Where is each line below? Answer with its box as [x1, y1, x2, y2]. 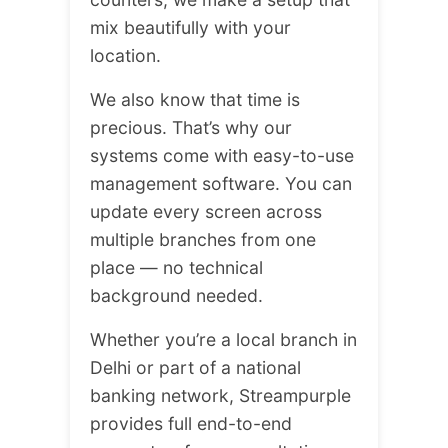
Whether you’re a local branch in [90, 328, 357, 350]
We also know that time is [90, 88, 300, 110]
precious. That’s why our [90, 116, 292, 138]
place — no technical [90, 256, 263, 278]
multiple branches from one [90, 228, 316, 250]
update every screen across [90, 200, 322, 222]
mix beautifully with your [90, 16, 291, 38]
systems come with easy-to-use [90, 144, 354, 166]
